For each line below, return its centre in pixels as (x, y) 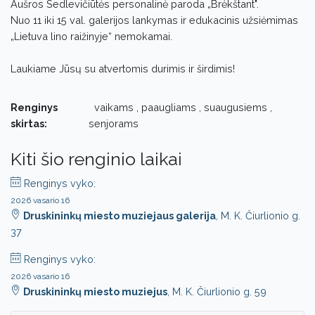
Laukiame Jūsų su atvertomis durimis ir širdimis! (124, 69)
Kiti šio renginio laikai (96, 159)
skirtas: (29, 123)
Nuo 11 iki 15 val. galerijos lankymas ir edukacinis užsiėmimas (154, 20)
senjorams (114, 123)
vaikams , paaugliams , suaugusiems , (181, 107)
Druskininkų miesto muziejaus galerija (120, 216)
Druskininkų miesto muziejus (95, 291)
